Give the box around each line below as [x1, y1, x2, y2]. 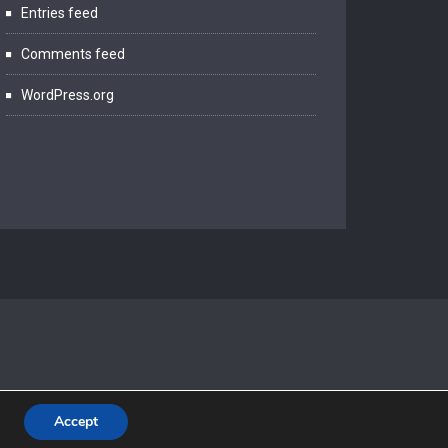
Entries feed [21, 5, 98, 21]
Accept [54, 412, 99, 431]
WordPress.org [21, 87, 114, 103]
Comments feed [21, 46, 125, 62]
